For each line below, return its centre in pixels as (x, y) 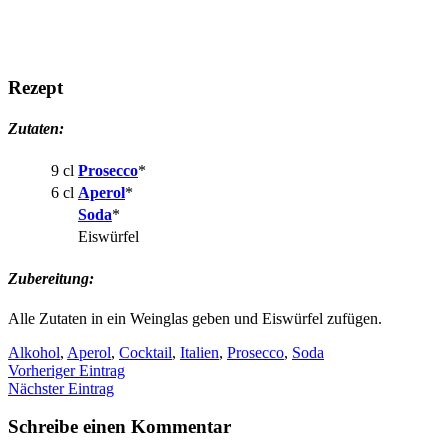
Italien (199, 352)
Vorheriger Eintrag (66, 370)
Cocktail (145, 352)
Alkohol (34, 352)
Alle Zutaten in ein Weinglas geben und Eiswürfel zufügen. (195, 318)
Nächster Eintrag (61, 388)
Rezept (35, 87)
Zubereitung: (51, 279)
